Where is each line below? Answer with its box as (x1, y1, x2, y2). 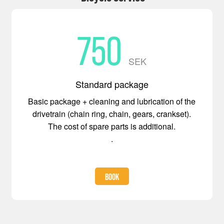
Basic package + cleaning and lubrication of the (28, 95, 196, 107)
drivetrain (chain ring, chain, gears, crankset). (32, 108, 191, 119)
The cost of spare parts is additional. (48, 120, 176, 132)
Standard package (75, 77, 148, 90)
